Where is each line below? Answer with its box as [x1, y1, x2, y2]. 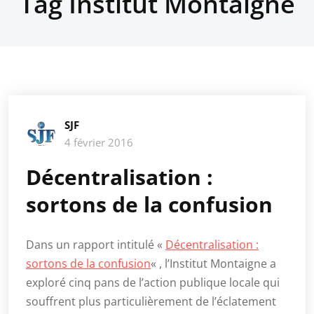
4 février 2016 [64, 135, 133, 149]
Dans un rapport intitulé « [26, 237, 165, 252]
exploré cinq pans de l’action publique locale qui [26, 275, 280, 290]
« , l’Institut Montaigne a [151, 256, 276, 271]
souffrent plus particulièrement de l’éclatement [26, 294, 276, 309]
